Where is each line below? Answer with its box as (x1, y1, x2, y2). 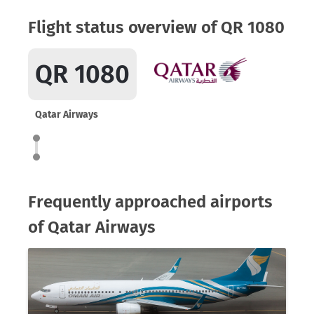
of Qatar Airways (28, 217, 156, 237)
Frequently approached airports (28, 192, 273, 212)
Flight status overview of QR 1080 (28, 18, 285, 37)
